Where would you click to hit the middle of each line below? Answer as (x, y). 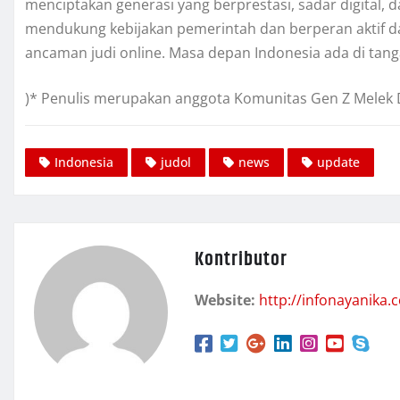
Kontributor (241, 260)
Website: (225, 300)
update (338, 162)
